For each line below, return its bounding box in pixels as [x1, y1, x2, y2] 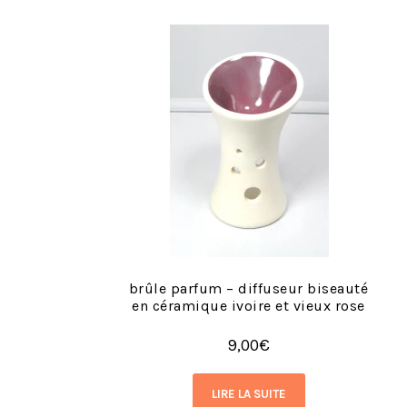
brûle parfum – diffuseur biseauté [128, 279, 369, 297]
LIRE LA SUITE [211, 387, 286, 402]
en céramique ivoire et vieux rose [132, 296, 365, 314]
